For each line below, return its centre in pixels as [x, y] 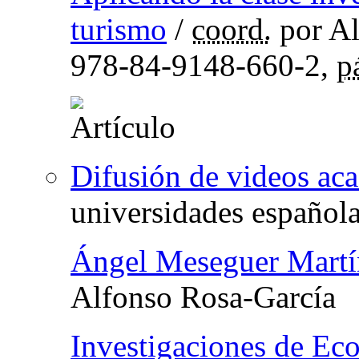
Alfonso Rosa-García [203, 297]
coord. [232, 30]
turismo [119, 30]
